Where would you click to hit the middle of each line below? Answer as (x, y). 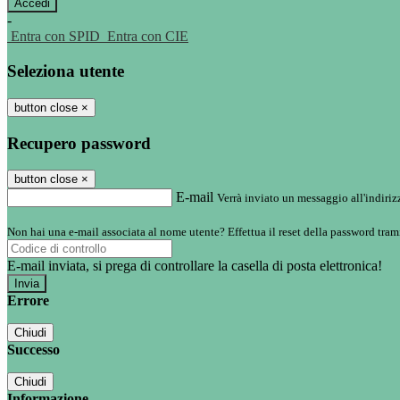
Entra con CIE (148, 37)
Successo (33, 350)
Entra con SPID (55, 37)
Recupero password (79, 143)
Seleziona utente (66, 71)
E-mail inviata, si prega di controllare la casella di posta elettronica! (195, 266)
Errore (28, 301)
